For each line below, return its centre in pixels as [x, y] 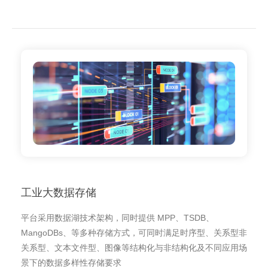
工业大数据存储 [59, 193]
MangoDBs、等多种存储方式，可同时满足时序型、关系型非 [134, 233]
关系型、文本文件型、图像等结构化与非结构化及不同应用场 [134, 248]
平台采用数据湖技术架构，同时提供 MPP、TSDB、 [118, 218]
